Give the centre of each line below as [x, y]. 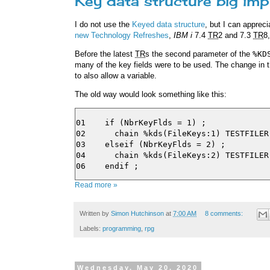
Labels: [91, 228]
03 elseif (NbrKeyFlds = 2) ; [151, 144]
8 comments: [224, 214]
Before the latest [105, 54]
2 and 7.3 [236, 35]
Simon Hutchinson [137, 214]
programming [122, 228]
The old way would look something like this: [151, 95]
